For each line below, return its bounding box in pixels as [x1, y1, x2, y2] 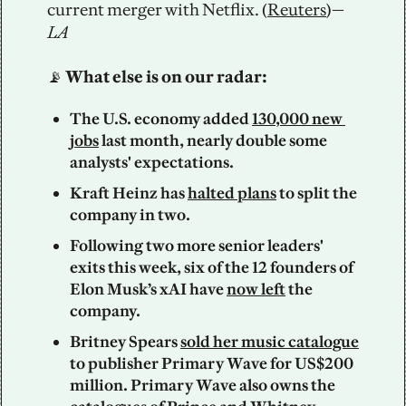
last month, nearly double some [99, 130, 327, 151]
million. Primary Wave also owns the [70, 375, 335, 396]
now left [227, 279, 285, 300]
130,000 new [252, 109, 343, 130]
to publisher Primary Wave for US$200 [70, 353, 353, 374]
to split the [276, 183, 357, 204]
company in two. [70, 205, 190, 226]
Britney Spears [70, 332, 180, 353]
